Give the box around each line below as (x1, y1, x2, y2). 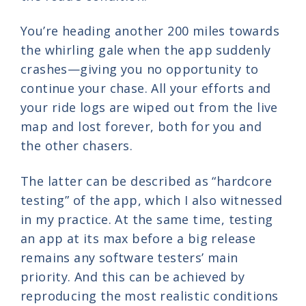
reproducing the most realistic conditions (20, 287, 279, 304)
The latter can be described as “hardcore (20, 172, 272, 189)
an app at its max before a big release (20, 229, 256, 247)
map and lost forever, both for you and (20, 118, 262, 135)
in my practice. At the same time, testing (20, 210, 273, 227)
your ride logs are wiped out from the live (20, 99, 278, 116)
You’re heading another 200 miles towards (20, 23, 279, 40)
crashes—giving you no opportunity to (20, 61, 259, 78)
